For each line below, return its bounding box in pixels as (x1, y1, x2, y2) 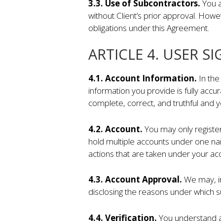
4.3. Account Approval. (88, 174, 184, 185)
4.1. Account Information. (88, 73, 199, 84)
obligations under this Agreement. (88, 22, 209, 34)
